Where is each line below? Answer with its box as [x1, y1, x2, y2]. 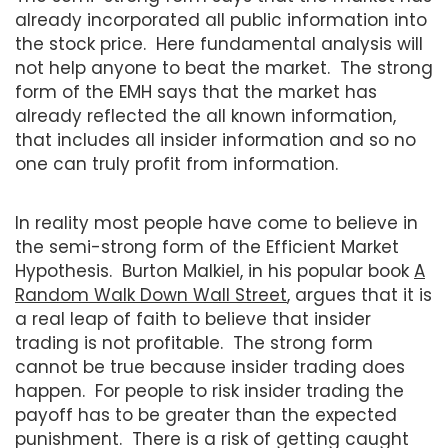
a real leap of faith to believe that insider [15, 306, 371, 331]
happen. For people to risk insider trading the [15, 378, 404, 403]
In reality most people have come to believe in [15, 210, 418, 235]
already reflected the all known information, [15, 103, 396, 128]
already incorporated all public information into [15, 7, 427, 32]
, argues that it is [287, 282, 432, 307]
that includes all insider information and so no [15, 127, 416, 152]
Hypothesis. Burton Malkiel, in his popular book [15, 258, 414, 283]
